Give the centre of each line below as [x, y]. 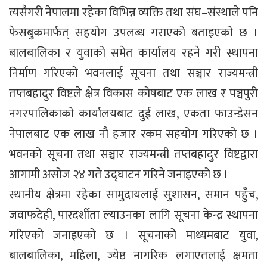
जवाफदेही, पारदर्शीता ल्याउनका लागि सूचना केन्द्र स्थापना [133, 215]
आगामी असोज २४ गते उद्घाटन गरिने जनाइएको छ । [119, 174]
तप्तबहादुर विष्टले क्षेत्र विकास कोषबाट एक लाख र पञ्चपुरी [133, 93]
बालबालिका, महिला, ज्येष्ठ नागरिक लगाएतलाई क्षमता [133, 255]
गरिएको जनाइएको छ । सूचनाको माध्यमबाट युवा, [133, 235]
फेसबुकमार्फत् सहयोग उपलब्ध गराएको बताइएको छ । [133, 32]
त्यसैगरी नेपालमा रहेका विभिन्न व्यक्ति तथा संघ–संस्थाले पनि [133, 12]
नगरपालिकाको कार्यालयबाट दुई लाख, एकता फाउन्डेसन [133, 114]
